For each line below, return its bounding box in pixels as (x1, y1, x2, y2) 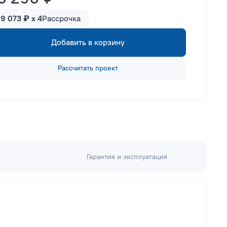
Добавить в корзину (51, 37, 125, 47)
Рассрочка (42, 14, 81, 23)
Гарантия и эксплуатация (86, 153, 167, 161)
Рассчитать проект (57, 64, 118, 72)
